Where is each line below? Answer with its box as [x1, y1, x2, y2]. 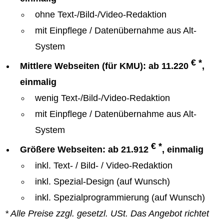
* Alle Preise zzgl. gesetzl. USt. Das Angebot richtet [5, 208, 209, 218]
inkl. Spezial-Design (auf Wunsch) [35, 176, 170, 186]
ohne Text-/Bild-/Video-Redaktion [35, 9, 169, 19]
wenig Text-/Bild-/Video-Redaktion [35, 93, 170, 103]
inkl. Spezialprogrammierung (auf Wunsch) [35, 192, 205, 202]
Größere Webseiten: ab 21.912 [20, 144, 151, 154]
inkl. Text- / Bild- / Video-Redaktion [35, 160, 172, 170]
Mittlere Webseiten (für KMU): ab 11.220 [20, 61, 191, 71]
